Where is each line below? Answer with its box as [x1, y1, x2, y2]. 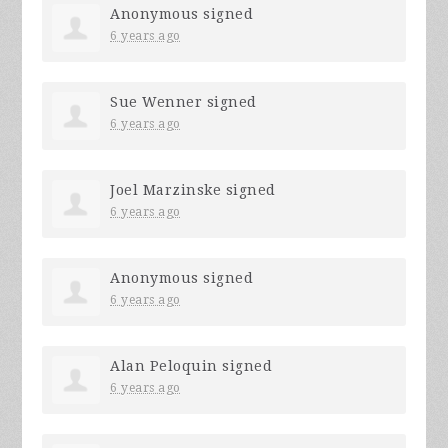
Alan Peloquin [110, 358, 218, 375]
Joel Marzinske [110, 182, 222, 199]
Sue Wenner [110, 94, 203, 111]
